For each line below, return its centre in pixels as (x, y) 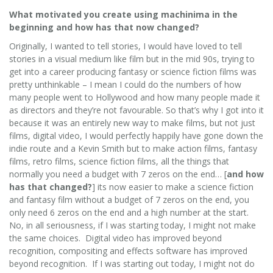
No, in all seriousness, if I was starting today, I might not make (133, 225)
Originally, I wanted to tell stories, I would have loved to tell (126, 46)
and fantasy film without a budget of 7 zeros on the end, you (129, 199)
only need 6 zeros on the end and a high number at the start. (130, 212)
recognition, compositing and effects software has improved (128, 250)
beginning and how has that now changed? (104, 27)
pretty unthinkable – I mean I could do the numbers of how (125, 84)
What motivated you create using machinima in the (123, 14)
